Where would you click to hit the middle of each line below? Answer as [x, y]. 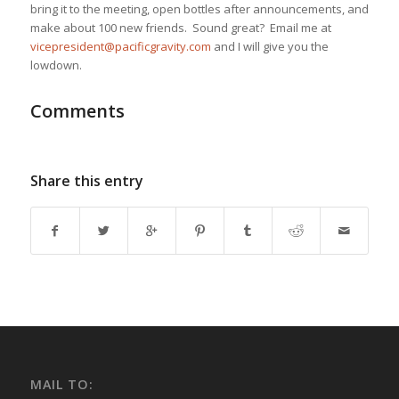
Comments [77, 111]
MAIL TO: [61, 385]
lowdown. [56, 65]
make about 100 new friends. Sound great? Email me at [180, 28]
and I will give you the [269, 47]
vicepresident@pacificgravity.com [120, 47]
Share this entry [86, 181]
